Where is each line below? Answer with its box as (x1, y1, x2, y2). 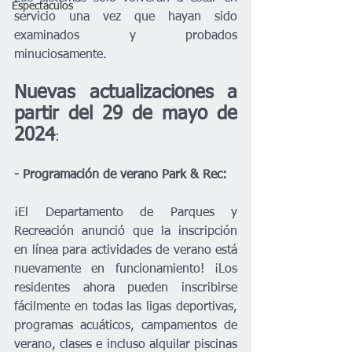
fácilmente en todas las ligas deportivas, (14, 301, 237, 314)
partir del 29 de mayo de (14, 104, 237, 124)
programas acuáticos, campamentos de (14, 320, 237, 333)
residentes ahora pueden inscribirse (14, 282, 237, 295)
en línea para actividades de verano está (14, 244, 237, 258)
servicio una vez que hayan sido (14, 11, 237, 24)
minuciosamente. (14, 49, 107, 62)
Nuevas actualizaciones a (14, 83, 237, 103)
